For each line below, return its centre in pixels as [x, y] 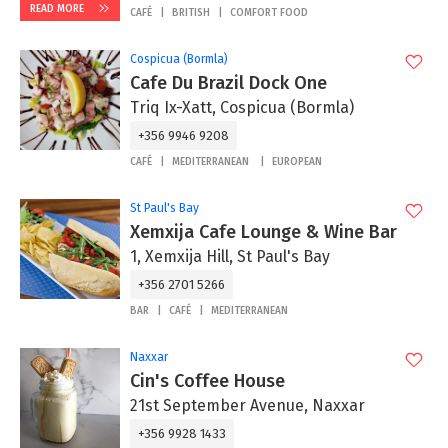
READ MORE [58, 9]
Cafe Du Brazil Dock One [228, 83]
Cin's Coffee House [207, 381]
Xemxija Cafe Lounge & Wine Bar [263, 232]
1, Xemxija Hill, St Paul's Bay [230, 256]
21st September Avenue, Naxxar [247, 405]
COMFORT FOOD [269, 13]
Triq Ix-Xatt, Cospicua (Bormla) [242, 107]
